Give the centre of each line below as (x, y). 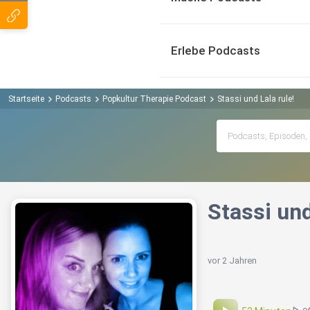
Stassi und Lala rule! (256, 99)
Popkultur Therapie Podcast (154, 99)
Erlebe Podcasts (216, 51)
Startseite (26, 99)
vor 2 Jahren (232, 261)
